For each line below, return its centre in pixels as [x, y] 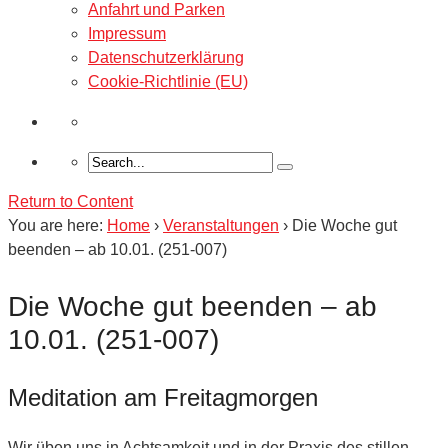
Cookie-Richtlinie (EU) [168, 81]
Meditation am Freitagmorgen [163, 397]
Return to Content [70, 201]
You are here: [55, 225]
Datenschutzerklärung [166, 57]
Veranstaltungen [221, 225]
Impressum [127, 33]
